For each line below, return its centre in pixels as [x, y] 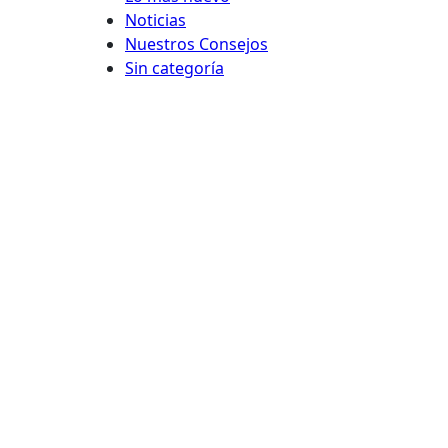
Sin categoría [174, 68]
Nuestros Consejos [196, 44]
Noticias [155, 20]
